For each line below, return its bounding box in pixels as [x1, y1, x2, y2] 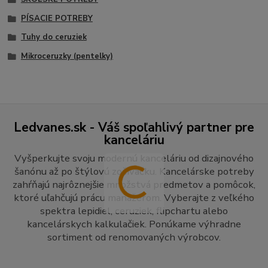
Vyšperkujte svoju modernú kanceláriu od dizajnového [14, 151, 254, 166]
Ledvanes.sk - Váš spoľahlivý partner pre [14, 119, 254, 136]
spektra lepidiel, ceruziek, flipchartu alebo [40, 204, 228, 218]
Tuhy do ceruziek [20, 32, 87, 43]
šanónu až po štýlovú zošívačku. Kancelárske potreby [14, 165, 254, 179]
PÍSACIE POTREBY [20, 13, 93, 24]
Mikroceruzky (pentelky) [20, 51, 113, 62]
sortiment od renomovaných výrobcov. [47, 230, 221, 245]
